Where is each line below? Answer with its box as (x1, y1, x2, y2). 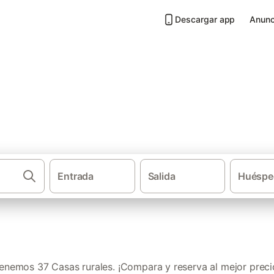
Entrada (57, 170, 94, 182)
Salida (147, 170, 176, 182)
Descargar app (175, 14, 235, 24)
